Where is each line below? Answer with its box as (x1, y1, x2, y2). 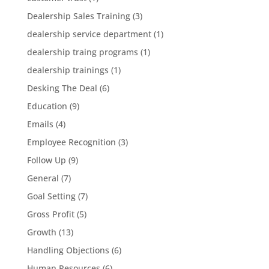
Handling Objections (26, 244, 109, 256)
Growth (26, 226, 56, 238)
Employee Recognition (26, 136, 116, 148)
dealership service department (26, 28, 151, 40)
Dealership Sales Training (26, 10, 130, 22)
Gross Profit (26, 208, 74, 220)
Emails (26, 118, 53, 130)
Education (26, 100, 67, 112)
